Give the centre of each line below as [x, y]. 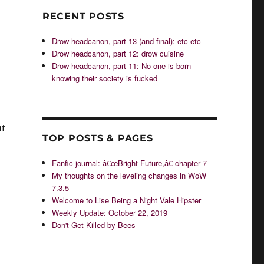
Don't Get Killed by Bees [94, 225]
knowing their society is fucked [105, 78]
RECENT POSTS [83, 16]
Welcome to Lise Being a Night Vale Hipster [127, 200]
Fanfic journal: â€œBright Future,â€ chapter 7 [130, 163]
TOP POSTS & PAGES [98, 138]
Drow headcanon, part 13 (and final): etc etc [127, 41]
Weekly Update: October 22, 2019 [110, 212]
